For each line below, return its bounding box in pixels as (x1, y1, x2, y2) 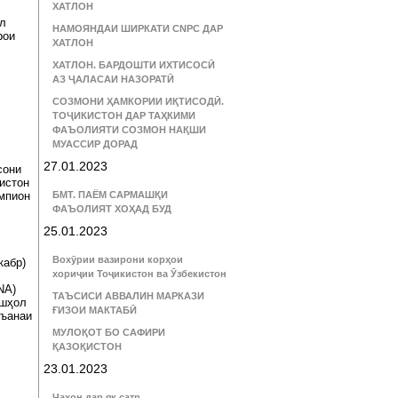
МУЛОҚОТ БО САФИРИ (52, 327, 165, 338)
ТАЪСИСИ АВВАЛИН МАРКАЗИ (52, 291, 204, 301)
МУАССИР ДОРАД (52, 139, 138, 149)
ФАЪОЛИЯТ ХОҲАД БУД (52, 203, 171, 214)
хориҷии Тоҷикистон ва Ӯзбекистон (52, 268, 227, 279)
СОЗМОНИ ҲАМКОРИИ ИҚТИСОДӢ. (52, 96, 224, 107)
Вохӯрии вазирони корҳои (52, 254, 183, 265)
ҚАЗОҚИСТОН (52, 341, 122, 352)
